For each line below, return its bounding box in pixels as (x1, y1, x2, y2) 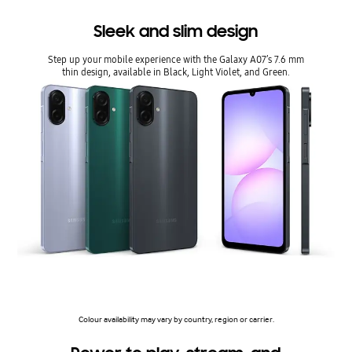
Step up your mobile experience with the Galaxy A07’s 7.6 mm (47, 52, 304, 66)
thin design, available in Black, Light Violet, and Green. (61, 64, 290, 79)
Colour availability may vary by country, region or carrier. (78, 314, 274, 325)
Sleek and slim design (93, 20, 258, 42)
